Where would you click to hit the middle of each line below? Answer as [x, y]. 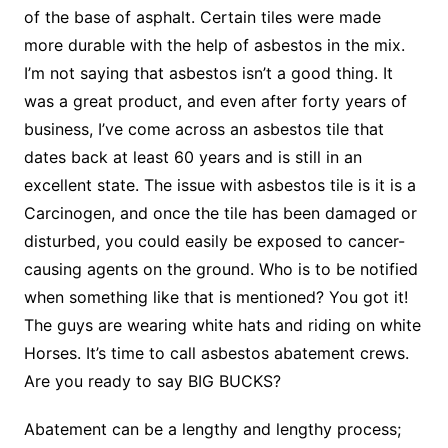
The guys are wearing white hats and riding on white [222, 325]
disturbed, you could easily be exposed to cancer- [214, 241]
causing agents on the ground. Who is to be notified [220, 269]
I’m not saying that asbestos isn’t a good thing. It [208, 73]
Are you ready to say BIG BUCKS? [152, 381]
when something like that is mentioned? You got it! [215, 297]
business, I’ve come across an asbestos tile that [203, 129]
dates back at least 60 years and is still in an [192, 157]
